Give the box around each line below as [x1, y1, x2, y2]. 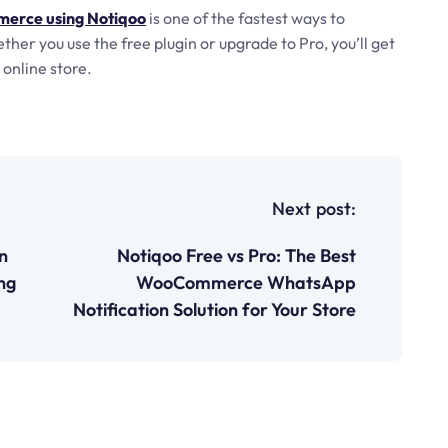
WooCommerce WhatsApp [136, 271, 356, 294]
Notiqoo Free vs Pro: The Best [117, 244, 356, 267]
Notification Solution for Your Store [73, 298, 356, 321]
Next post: [272, 197, 356, 220]
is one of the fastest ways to [146, 8, 345, 28]
